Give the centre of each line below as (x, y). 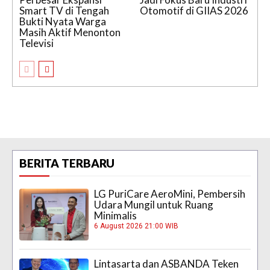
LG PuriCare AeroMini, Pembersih (170, 193)
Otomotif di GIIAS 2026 (194, 10)
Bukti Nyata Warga (63, 21)
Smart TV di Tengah (64, 10)
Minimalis (116, 215)
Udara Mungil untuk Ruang (154, 204)
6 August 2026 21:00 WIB (137, 226)
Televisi (36, 43)
